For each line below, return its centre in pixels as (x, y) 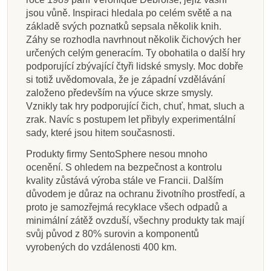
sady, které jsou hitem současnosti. (100, 132)
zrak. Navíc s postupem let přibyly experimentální (131, 119)
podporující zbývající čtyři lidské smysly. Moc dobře (135, 66)
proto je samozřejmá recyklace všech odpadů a (127, 207)
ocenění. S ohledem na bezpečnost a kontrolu (124, 167)
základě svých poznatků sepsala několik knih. (124, 26)
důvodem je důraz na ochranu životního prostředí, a (135, 194)
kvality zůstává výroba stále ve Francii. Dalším (125, 180)
